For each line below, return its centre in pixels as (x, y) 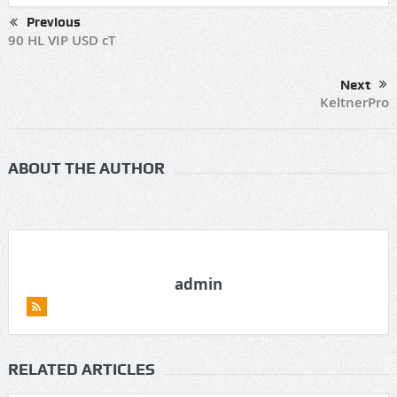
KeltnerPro (355, 103)
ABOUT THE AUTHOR (86, 168)
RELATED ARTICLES (81, 370)
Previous (53, 23)
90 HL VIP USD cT (61, 41)
